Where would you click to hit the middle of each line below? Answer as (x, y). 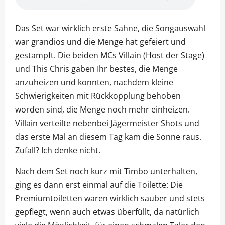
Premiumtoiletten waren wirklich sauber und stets (110, 199)
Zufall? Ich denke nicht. (58, 150)
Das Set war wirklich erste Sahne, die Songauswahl (110, 28)
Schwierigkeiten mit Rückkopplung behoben (98, 96)
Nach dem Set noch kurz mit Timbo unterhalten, (106, 172)
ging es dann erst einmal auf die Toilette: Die (99, 185)
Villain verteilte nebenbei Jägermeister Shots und (107, 123)
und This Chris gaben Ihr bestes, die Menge (96, 69)
